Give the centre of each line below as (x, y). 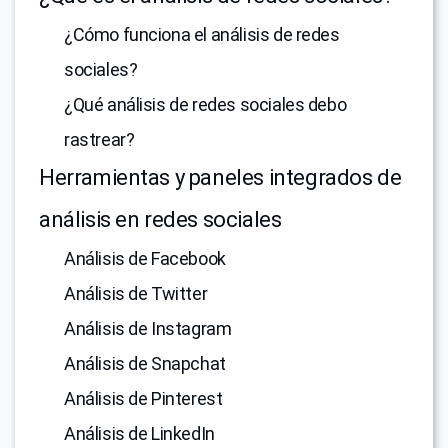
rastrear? (99, 140)
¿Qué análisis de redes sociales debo (205, 105)
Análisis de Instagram (148, 329)
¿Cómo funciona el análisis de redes (202, 35)
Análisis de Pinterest (143, 399)
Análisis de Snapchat (145, 364)
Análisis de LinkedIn (139, 434)
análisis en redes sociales (160, 220)
